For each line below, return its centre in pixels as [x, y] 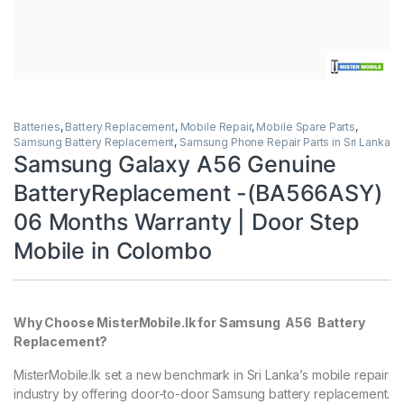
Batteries [37, 126]
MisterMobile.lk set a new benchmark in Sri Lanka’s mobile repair [202, 374]
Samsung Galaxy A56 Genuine [175, 164]
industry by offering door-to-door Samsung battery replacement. [202, 393]
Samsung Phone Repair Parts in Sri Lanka [285, 142]
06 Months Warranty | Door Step [186, 221]
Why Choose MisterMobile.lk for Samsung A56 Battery [189, 322]
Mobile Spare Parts [306, 126]
